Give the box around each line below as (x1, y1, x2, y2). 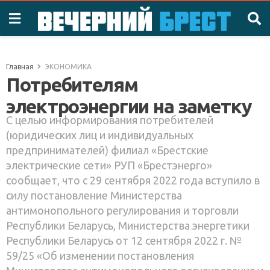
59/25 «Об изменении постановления (6, 249, 194, 262)
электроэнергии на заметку (6, 95, 252, 117)
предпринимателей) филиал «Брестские (6, 143, 209, 156)
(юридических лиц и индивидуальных (6, 128, 193, 141)
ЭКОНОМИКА (45, 63, 92, 71)
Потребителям (6, 74, 138, 95)
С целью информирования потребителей (6, 113, 213, 126)
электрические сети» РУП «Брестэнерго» (6, 159, 212, 171)
